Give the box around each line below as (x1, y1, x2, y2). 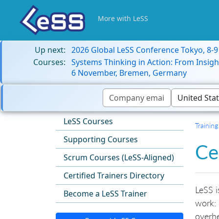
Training (195, 121, 218, 130)
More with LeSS (98, 14, 148, 23)
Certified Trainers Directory (64, 170, 164, 181)
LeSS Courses (64, 116, 113, 127)
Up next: (35, 44, 66, 55)
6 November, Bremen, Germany (71, 67, 187, 78)
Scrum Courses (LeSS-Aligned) (64, 152, 174, 163)
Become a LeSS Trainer (64, 188, 147, 199)
